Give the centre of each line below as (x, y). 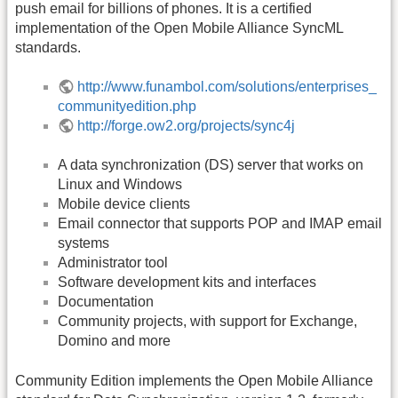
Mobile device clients (124, 204)
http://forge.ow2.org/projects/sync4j (187, 126)
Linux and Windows (120, 185)
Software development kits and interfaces (187, 283)
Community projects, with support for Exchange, (207, 322)
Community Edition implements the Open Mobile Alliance (194, 380)
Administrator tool (113, 263)
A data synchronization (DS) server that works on (211, 165)
